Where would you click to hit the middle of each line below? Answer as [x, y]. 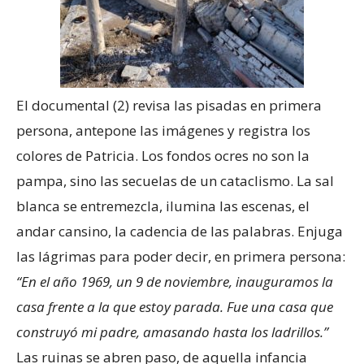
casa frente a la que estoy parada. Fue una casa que [175, 306]
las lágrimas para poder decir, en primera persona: [181, 256]
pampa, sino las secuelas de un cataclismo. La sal [175, 180]
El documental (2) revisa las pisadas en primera [169, 105]
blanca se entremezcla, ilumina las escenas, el [163, 206]
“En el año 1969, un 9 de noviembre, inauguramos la [175, 281]
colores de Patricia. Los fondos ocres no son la [163, 155]
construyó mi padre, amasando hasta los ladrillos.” [172, 331]
